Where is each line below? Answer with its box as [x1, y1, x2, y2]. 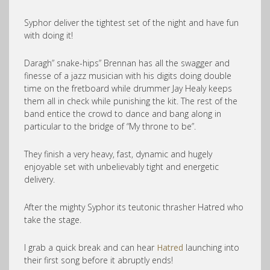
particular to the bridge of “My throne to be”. [24, 121, 196, 132]
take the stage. [24, 214, 81, 225]
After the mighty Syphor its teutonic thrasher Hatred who [24, 201, 243, 213]
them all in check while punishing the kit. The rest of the [24, 95, 237, 107]
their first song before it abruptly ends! [24, 254, 173, 266]
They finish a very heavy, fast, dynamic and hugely [24, 148, 212, 160]
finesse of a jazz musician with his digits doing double [24, 70, 231, 81]
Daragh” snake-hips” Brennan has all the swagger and [24, 57, 230, 69]
